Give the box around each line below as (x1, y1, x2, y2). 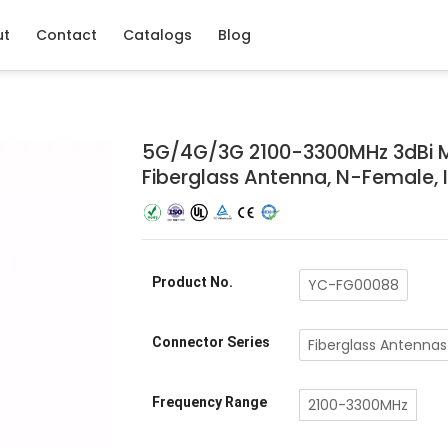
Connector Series (151, 334, 270, 351)
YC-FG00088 (307, 275, 399, 296)
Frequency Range (151, 394, 267, 411)
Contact (36, 25, 97, 45)
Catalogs (123, 25, 192, 45)
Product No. (151, 274, 233, 291)
